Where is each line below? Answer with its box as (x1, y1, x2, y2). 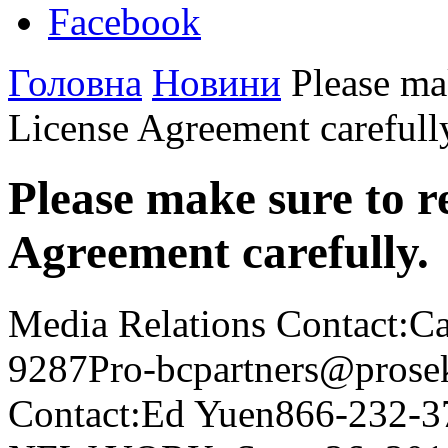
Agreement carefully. (8, 226, 429, 279)
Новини (152, 61, 281, 104)
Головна (8, 61, 142, 104)
